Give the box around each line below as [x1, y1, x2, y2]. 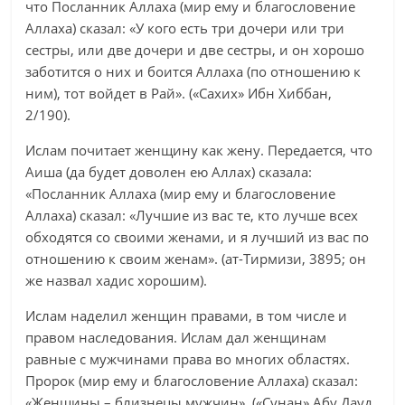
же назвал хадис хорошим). [25, 271, 208, 289]
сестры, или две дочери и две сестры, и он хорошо [25, 41, 365, 59]
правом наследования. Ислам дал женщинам [25, 328, 327, 346]
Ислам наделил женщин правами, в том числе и [25, 306, 348, 325]
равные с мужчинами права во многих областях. [25, 350, 351, 368]
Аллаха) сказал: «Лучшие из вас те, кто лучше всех [25, 206, 359, 224]
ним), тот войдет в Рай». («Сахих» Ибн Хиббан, [25, 84, 333, 102]
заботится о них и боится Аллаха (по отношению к [25, 62, 362, 80]
